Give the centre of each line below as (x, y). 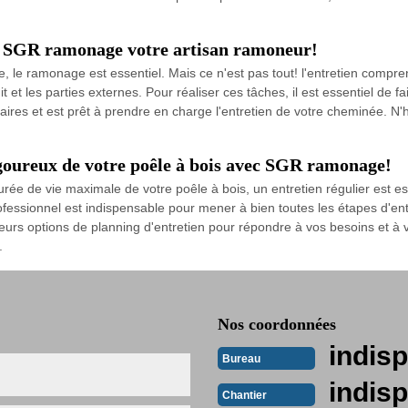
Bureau (241, 358)
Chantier (245, 395)
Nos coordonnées (277, 324)
